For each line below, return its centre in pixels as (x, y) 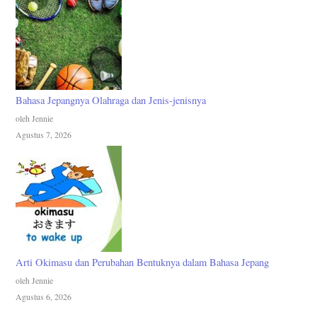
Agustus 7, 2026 (44, 135)
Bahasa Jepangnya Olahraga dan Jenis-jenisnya (111, 100)
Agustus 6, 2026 (44, 296)
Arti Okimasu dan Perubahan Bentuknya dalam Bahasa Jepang (143, 262)
